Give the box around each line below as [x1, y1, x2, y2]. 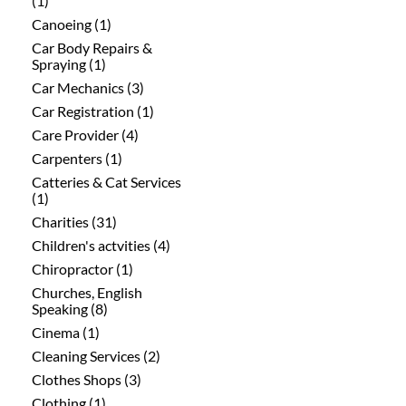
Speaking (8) [32, 299, 108, 317]
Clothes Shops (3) [32, 370, 141, 388]
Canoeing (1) [32, 14, 111, 33]
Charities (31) [32, 212, 117, 230]
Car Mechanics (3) [32, 78, 144, 96]
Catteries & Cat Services [32, 172, 181, 190]
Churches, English [32, 283, 142, 301]
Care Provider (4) [32, 125, 139, 143]
